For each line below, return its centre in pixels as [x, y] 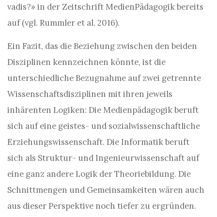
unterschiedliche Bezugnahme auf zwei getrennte [104, 78]
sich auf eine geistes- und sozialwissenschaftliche [104, 126]
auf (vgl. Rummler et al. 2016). [63, 23]
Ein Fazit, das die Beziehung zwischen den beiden [102, 46]
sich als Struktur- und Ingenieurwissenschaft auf [103, 158]
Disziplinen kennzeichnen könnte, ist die [86, 62]
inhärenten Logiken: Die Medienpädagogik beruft [103, 110]
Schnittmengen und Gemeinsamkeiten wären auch [106, 190]
